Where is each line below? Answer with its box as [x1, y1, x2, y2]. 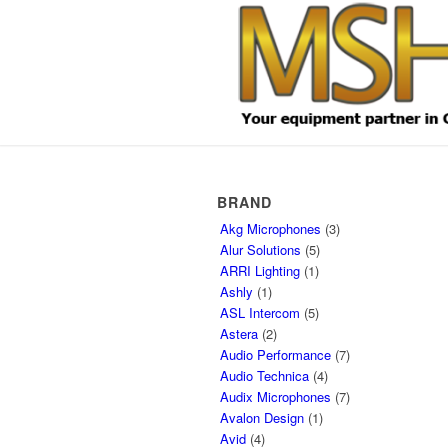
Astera [220, 324, 258, 343]
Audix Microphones [220, 387, 331, 406]
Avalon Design [220, 408, 304, 427]
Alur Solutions [220, 240, 301, 259]
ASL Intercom [220, 303, 300, 322]
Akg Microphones [220, 219, 321, 238]
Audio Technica [220, 366, 309, 385]
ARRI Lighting [220, 261, 300, 280]
